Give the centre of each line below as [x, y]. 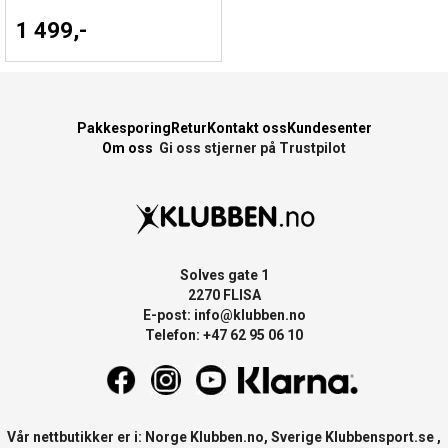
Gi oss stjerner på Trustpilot [252, 148]
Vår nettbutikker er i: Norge [98, 436]
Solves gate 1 [224, 275]
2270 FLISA [224, 295]
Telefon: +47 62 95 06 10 [224, 335]
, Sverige [294, 436]
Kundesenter [329, 128]
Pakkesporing [123, 128]
